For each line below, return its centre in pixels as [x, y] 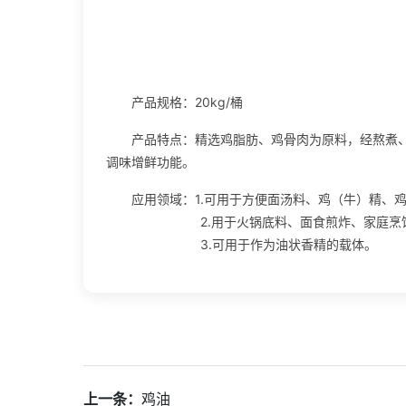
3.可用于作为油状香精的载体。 [242, 244]
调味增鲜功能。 [150, 161]
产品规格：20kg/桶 [187, 101]
